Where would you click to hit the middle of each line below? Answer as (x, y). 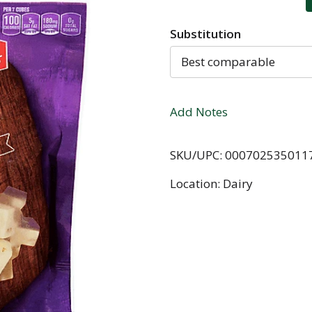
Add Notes (199, 111)
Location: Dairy (211, 183)
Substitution (205, 34)
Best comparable (228, 62)
